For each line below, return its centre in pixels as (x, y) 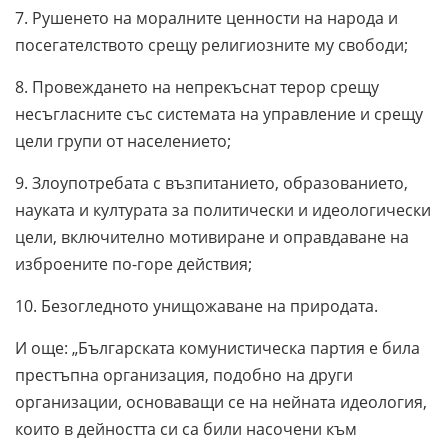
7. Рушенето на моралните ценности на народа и (206, 18)
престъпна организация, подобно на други (184, 375)
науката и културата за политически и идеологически (223, 210)
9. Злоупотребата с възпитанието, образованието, (211, 183)
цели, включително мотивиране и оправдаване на (212, 237)
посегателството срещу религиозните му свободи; (211, 45)
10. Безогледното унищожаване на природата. (196, 306)
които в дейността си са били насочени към (186, 429)
